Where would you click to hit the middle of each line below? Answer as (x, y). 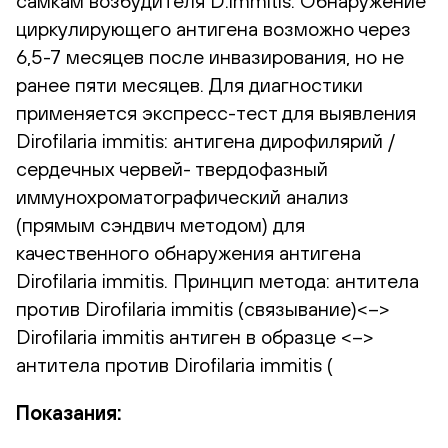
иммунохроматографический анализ (182, 196)
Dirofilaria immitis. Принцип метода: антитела (217, 280)
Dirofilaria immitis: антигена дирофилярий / (205, 140)
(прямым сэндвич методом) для (160, 224)
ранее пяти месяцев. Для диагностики (189, 84)
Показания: (69, 412)
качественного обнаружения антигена (188, 252)
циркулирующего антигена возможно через (213, 28)
